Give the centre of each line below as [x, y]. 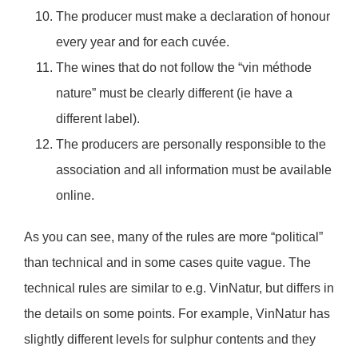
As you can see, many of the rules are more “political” [173, 237]
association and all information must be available [194, 170]
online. [75, 196]
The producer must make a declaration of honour [193, 17]
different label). [98, 119]
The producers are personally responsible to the [191, 145]
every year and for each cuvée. [143, 42]
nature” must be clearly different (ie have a [174, 93]
